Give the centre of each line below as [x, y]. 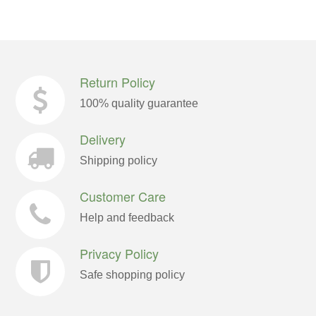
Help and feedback [127, 218]
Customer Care [123, 196]
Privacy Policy [120, 253]
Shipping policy [119, 160]
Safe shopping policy [133, 275]
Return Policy [118, 82]
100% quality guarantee [139, 103]
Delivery [103, 139]
